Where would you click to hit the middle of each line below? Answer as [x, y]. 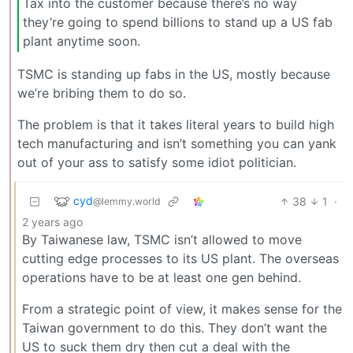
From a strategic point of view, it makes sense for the [182, 308]
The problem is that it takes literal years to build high [176, 124]
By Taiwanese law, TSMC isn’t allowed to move [162, 239]
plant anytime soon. [82, 41]
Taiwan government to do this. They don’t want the [175, 327]
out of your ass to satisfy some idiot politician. [157, 162]
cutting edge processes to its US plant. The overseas [180, 258]
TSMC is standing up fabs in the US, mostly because [174, 74]
